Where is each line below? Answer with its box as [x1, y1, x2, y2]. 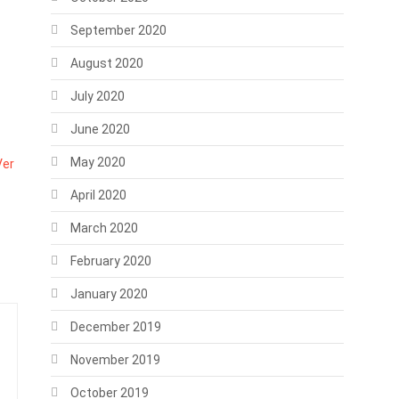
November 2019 [69, 353, 160, 367]
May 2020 [69, 155, 126, 169]
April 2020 [69, 188, 126, 202]
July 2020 [69, 89, 125, 103]
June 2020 [69, 122, 130, 136]
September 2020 [69, 23, 167, 37]
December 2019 [69, 320, 161, 334]
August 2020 [69, 56, 143, 70]
